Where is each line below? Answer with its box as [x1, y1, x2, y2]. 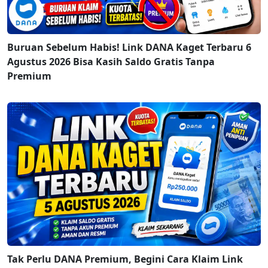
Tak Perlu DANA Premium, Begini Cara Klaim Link [7, 252, 243, 266]
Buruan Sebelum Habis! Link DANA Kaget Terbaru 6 [7, 40, 251, 54]
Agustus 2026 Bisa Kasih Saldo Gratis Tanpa [7, 54, 215, 68]
